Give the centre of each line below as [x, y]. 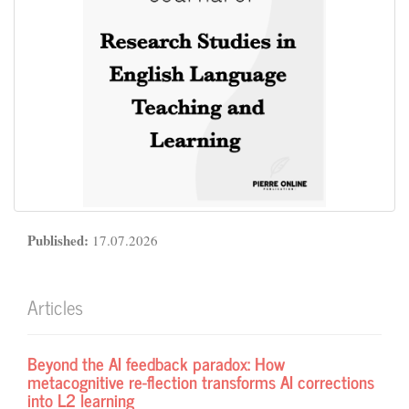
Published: [60, 240]
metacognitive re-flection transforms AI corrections [201, 381]
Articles [55, 307]
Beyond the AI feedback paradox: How [156, 363]
